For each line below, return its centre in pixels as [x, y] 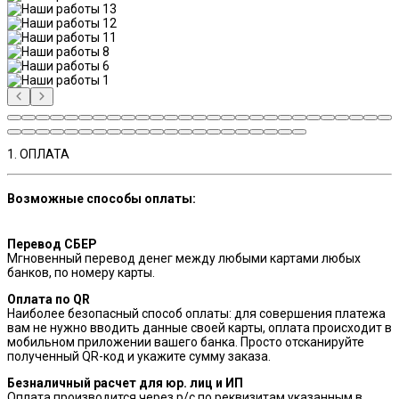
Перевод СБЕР [52, 244]
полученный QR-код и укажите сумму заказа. [139, 356]
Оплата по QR [49, 299]
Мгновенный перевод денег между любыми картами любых [184, 258]
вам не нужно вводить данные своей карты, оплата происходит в [199, 327]
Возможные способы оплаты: [102, 199]
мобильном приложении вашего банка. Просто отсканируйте [186, 342]
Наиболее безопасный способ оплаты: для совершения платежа [196, 313]
